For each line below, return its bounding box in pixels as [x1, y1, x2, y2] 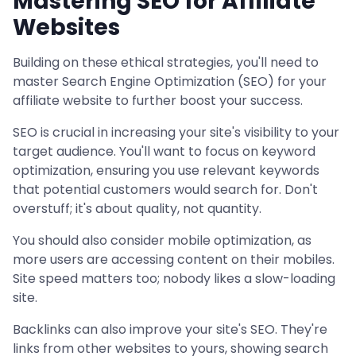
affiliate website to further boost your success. [13, 91, 303, 110]
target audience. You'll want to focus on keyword [13, 142, 315, 161]
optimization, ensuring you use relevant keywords [13, 161, 319, 180]
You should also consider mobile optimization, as [13, 231, 311, 250]
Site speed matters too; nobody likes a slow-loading [13, 269, 335, 288]
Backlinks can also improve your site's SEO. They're [13, 320, 327, 339]
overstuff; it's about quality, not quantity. [13, 199, 261, 218]
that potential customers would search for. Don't [13, 180, 318, 199]
